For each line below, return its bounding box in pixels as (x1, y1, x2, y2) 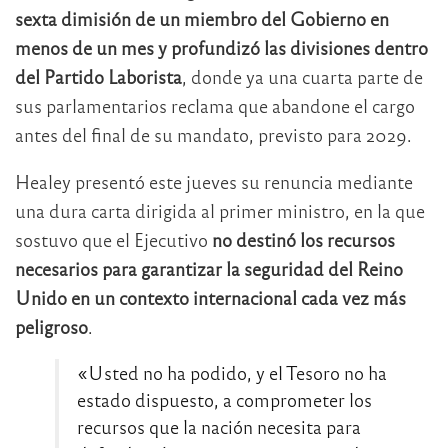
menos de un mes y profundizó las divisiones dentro (15, 35, 428, 59)
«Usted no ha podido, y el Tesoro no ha (77, 360, 387, 384)
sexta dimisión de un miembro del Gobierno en (15, 6, 389, 30)
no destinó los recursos (212, 227, 395, 251)
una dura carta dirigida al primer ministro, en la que (15, 198, 425, 222)
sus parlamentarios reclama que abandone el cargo (15, 93, 415, 117)
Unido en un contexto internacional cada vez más (15, 285, 406, 309)
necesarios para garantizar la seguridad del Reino (15, 256, 403, 280)
